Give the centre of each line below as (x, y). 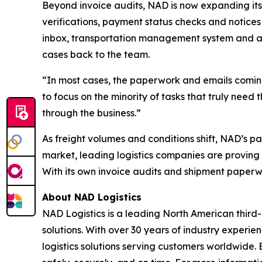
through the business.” (92, 113)
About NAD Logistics (92, 197)
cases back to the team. (96, 55)
